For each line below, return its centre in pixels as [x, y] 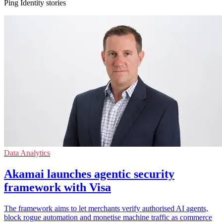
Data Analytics [27, 153]
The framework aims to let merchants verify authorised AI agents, [106, 209]
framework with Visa [57, 188]
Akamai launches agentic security [89, 174]
